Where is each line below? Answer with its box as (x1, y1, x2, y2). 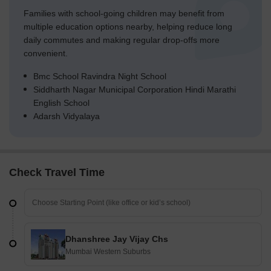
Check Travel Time (9, 166, 105, 179)
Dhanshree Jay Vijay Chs (65, 234, 168, 244)
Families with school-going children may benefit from (24, 8, 224, 19)
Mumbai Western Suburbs (65, 247, 151, 256)
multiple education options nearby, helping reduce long (24, 22, 232, 32)
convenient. (24, 48, 68, 59)
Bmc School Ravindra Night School (33, 71, 166, 82)
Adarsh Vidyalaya (33, 111, 100, 122)
